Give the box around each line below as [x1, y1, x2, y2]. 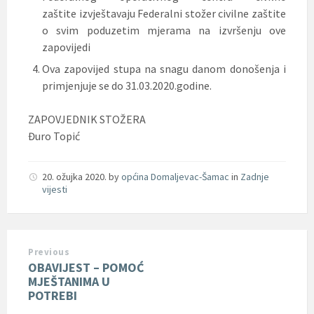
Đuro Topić [28, 128, 80, 143]
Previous [28, 245, 70, 258]
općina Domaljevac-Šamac [121, 170, 229, 183]
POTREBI [28, 287, 77, 303]
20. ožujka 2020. [42, 170, 109, 183]
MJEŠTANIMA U [28, 273, 110, 289]
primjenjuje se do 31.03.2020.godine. [42, 78, 212, 93]
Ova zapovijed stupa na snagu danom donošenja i [42, 61, 286, 76]
